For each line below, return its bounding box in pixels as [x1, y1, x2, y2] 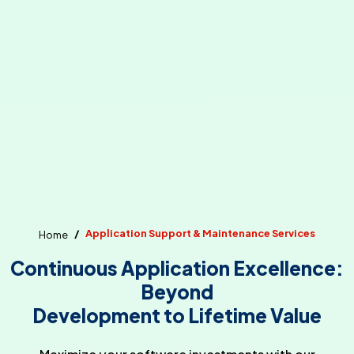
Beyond [141, 279, 213, 303]
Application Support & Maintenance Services [85, 227, 315, 239]
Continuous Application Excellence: [10, 255, 344, 280]
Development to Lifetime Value [32, 303, 322, 327]
